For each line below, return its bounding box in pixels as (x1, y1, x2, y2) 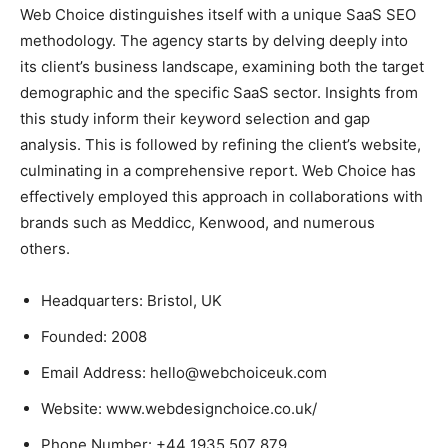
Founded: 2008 (41, 326, 147, 346)
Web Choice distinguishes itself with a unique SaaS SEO (20, 4, 416, 24)
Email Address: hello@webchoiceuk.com (41, 362, 327, 382)
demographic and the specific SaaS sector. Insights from (20, 82, 418, 102)
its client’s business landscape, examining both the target (20, 56, 424, 76)
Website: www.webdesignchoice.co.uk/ (41, 398, 317, 418)
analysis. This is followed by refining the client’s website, (20, 134, 421, 154)
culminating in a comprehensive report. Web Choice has (20, 160, 416, 180)
